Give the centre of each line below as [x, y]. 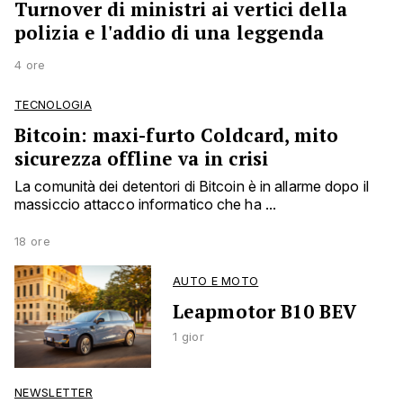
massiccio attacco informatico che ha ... [146, 205]
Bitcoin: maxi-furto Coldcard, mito [177, 135]
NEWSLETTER [54, 393]
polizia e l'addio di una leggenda [170, 33]
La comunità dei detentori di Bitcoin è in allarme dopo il [192, 187]
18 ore [32, 242]
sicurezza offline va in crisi [141, 159]
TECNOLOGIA [53, 105]
